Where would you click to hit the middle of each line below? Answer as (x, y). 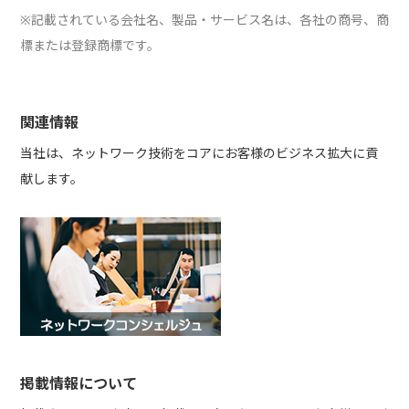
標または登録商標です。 (89, 46)
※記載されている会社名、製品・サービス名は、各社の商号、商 (204, 20)
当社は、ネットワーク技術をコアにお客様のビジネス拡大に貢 (199, 153)
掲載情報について (78, 384)
